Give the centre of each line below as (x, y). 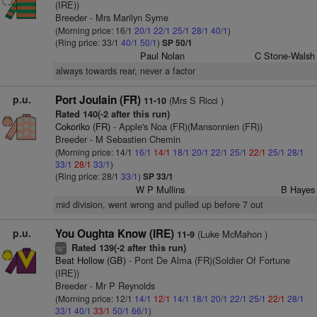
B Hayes (298, 189)
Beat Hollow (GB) (90, 260)
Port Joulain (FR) (98, 100)
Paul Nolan (163, 56)
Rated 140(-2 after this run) (112, 114)
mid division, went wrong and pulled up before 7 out (159, 204)
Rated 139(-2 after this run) (127, 248)
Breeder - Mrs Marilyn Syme (111, 17)
